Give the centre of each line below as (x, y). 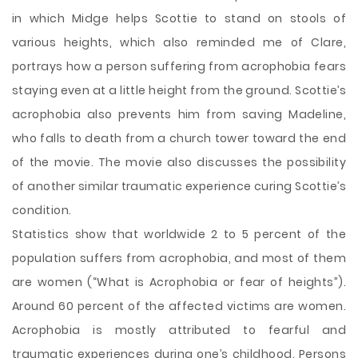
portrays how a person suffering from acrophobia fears (179, 66)
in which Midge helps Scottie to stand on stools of (179, 18)
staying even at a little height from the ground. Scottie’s (179, 90)
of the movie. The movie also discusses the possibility (179, 162)
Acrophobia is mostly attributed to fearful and (179, 330)
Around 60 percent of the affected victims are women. (179, 306)
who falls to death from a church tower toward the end (179, 138)
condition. (42, 210)
